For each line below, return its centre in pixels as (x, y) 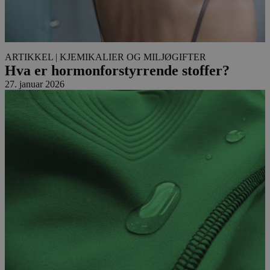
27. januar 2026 (35, 84)
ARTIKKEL (29, 57)
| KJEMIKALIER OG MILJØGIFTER (131, 57)
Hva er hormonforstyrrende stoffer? (117, 70)
